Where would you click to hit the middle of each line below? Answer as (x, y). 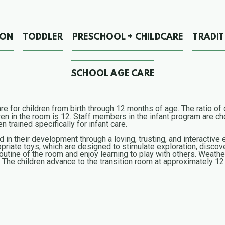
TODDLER (43, 37)
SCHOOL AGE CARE (113, 75)
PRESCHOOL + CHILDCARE (128, 37)
